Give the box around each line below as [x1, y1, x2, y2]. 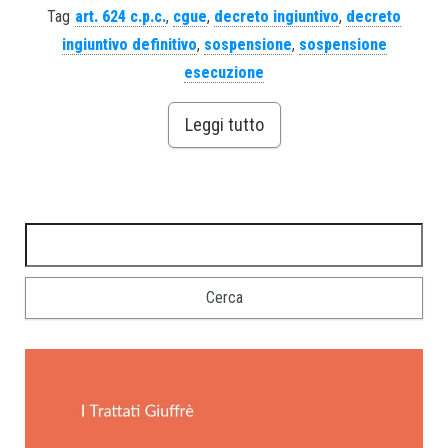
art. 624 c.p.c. [75, 6, 166, 26]
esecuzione [184, 62, 264, 82]
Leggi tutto [184, 113, 264, 135]
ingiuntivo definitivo [61, 34, 197, 54]
